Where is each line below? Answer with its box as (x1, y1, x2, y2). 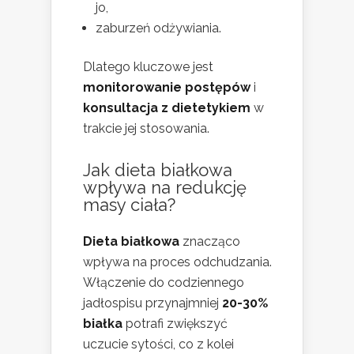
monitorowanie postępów (83, 79, 250, 95)
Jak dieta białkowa (83, 159, 232, 180)
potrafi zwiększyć (122, 315, 228, 331)
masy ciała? (83, 194, 175, 215)
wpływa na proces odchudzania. (83, 254, 272, 269)
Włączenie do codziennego (83, 274, 244, 290)
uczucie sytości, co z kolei (83, 336, 234, 352)
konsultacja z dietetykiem (83, 100, 250, 115)
